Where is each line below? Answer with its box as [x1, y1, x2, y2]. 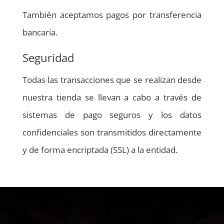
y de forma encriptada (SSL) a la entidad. [22, 143, 177, 155]
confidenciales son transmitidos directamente [22, 126, 202, 138]
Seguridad [22, 49, 74, 65]
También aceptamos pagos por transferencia [22, 8, 202, 20]
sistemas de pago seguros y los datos [22, 108, 202, 120]
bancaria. [22, 26, 57, 38]
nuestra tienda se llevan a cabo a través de [22, 91, 202, 103]
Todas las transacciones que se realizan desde [22, 73, 202, 85]
